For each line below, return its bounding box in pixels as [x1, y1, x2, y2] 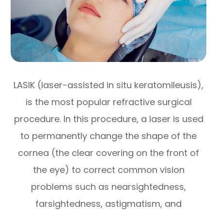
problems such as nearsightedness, [31, 180, 186, 193]
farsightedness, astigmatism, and [35, 197, 182, 210]
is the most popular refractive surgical [25, 95, 192, 108]
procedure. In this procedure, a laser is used [14, 112, 203, 125]
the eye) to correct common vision [32, 163, 185, 176]
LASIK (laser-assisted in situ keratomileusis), [14, 78, 203, 91]
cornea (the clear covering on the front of [18, 146, 199, 159]
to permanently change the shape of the [20, 129, 197, 142]
